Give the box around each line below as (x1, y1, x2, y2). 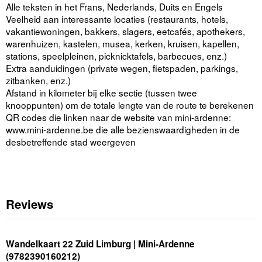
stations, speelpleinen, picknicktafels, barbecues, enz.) (6, 49, 227, 63)
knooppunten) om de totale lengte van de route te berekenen (6, 98, 254, 112)
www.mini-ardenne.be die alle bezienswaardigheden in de (6, 123, 240, 136)
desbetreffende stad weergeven (6, 135, 136, 149)
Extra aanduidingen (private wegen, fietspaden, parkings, (6, 61, 238, 75)
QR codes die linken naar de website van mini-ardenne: (6, 111, 231, 124)
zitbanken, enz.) (6, 74, 71, 87)
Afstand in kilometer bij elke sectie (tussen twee (6, 86, 197, 99)
